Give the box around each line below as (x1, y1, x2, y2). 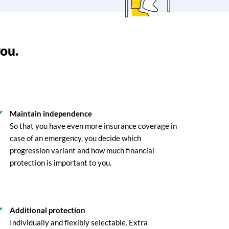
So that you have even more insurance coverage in (9, 121, 177, 130)
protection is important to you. (9, 158, 111, 167)
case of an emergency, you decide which (9, 133, 141, 143)
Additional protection (9, 205, 85, 215)
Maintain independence (9, 109, 92, 118)
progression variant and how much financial (9, 146, 154, 155)
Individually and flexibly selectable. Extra (9, 218, 148, 227)
